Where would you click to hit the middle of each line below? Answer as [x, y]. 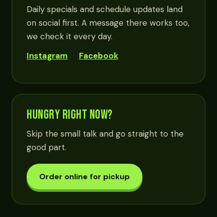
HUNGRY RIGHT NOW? [70, 115]
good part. [46, 147]
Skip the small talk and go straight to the [105, 134]
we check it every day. [70, 36]
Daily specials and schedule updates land [105, 9]
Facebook [99, 56]
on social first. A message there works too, [108, 23]
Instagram [47, 56]
